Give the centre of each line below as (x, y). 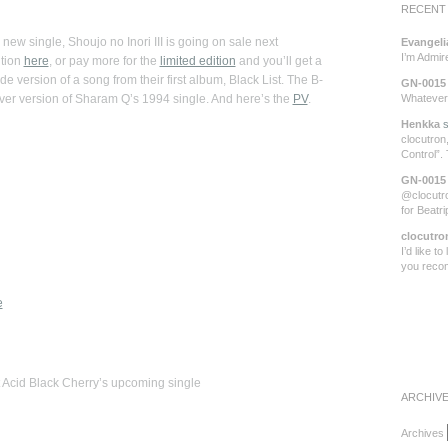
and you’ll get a (278, 61)
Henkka (420, 124)
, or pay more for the (104, 61)
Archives (422, 433)
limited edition (197, 61)
